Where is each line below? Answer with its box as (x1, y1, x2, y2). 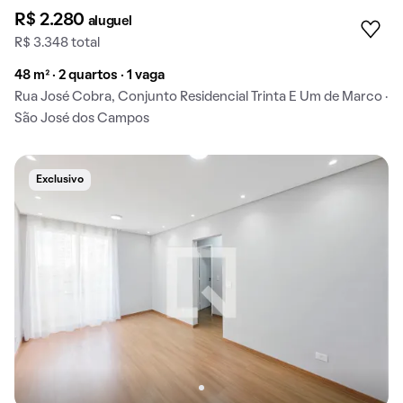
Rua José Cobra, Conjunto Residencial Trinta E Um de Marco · (14, 91, 388, 104)
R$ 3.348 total (14, 37, 100, 50)
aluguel (87, 15, 132, 29)
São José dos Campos (14, 112, 149, 126)
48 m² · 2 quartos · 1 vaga (14, 69, 165, 83)
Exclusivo (36, 175, 84, 185)
